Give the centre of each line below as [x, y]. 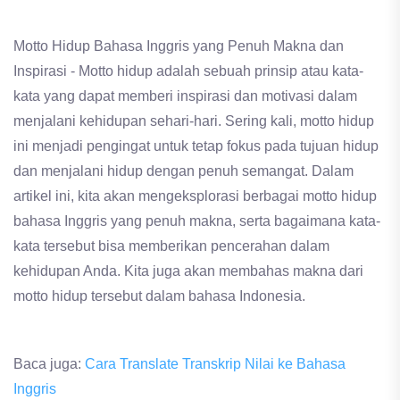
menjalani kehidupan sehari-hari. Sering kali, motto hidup [194, 121]
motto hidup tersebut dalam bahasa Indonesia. [159, 296]
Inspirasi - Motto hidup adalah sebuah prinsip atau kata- [188, 71]
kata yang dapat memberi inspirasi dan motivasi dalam [185, 96]
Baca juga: [49, 363]
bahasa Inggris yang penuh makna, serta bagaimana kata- [197, 221]
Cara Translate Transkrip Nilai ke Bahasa [215, 363]
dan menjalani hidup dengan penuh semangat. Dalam [183, 171]
